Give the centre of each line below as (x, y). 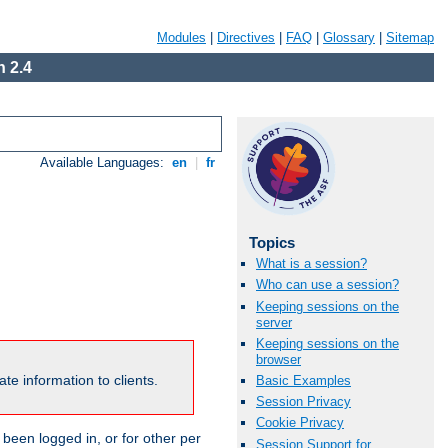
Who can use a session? (327, 285)
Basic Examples (303, 380)
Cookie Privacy (300, 423)
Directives (246, 37)
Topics (271, 242)
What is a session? (311, 264)
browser (278, 359)
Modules (181, 37)
